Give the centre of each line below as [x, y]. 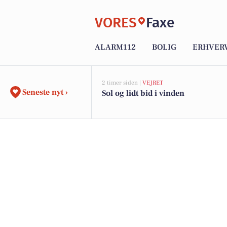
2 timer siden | [122, 83]
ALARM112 [115, 47]
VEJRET [153, 83]
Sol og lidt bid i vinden [143, 93]
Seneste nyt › [45, 92]
